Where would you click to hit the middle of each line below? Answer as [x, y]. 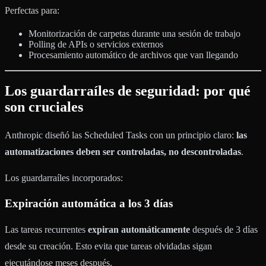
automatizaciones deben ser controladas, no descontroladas [123, 151]
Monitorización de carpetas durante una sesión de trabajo [134, 33]
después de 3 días [224, 229]
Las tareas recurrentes [46, 229]
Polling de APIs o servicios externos [96, 44]
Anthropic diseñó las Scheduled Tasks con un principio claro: [121, 135]
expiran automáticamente [139, 229]
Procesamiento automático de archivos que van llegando [133, 55]
